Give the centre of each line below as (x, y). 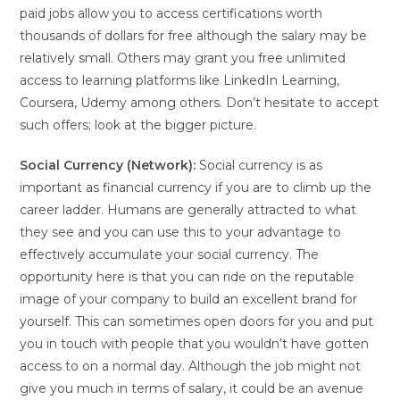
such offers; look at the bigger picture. (138, 125)
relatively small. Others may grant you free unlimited (183, 58)
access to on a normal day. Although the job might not (191, 366)
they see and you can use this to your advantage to (181, 232)
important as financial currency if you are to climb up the (196, 187)
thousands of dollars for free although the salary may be (194, 35)
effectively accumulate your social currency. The (170, 254)
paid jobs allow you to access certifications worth (171, 13)
